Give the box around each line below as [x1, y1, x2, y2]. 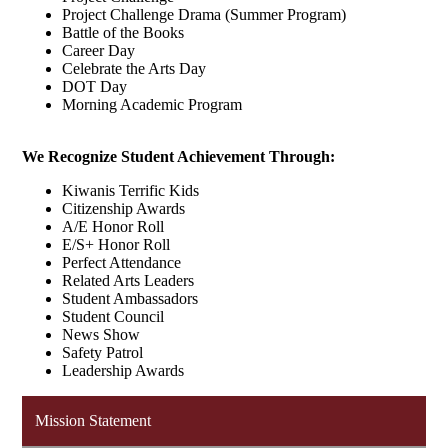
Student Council [62, 308, 165, 325]
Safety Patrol [62, 344, 144, 361]
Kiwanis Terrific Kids [62, 182, 200, 199]
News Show [62, 326, 141, 343]
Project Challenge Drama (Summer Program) [62, 6, 347, 23]
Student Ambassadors [62, 290, 199, 307]
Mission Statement [35, 411, 152, 429]
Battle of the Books [62, 24, 185, 41]
